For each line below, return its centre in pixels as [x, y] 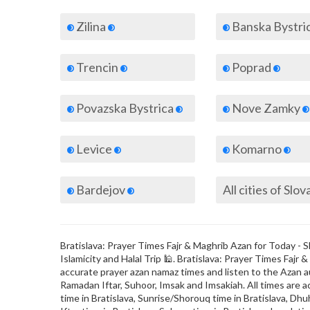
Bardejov [101, 190]
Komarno [257, 149]
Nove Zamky [266, 108]
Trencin [97, 67]
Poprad [252, 67]
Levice [94, 149]
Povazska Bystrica [125, 108]
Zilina [91, 26]
